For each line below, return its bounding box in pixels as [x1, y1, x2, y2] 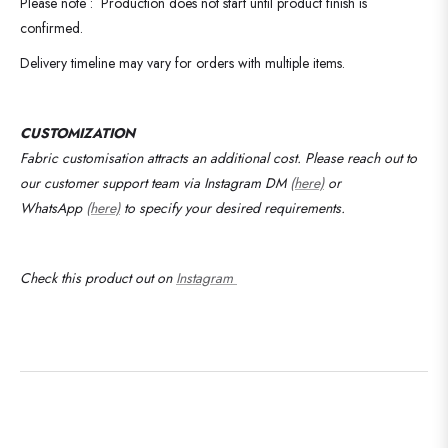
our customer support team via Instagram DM [20, 172, 290, 193]
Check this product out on [20, 267, 176, 288]
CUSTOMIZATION [20, 122, 135, 143]
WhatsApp [20, 197, 86, 218]
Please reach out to [305, 147, 417, 168]
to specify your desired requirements [120, 197, 341, 218]
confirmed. [20, 17, 83, 38]
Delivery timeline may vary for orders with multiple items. [20, 52, 345, 73]
